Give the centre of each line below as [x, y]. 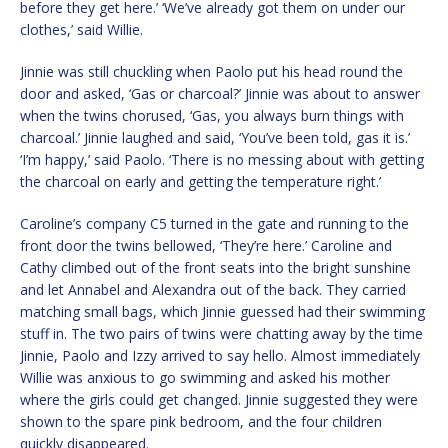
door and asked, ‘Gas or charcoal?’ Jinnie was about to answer [220, 94]
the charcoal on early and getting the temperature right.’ [200, 182]
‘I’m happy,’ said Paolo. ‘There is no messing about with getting [222, 160]
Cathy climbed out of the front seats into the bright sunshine [215, 268]
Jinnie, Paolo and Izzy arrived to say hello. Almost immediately [220, 356]
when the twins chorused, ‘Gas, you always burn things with [212, 116]
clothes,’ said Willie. [81, 30]
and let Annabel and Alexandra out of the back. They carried [213, 290]
